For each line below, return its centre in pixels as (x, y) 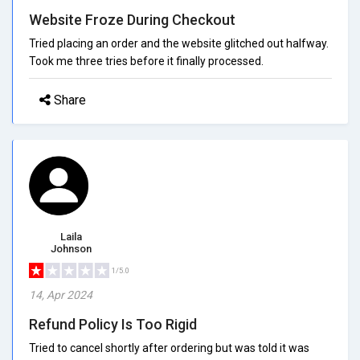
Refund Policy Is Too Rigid (113, 324)
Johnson (71, 248)
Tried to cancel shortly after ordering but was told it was (169, 348)
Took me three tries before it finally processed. (146, 61)
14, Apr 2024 (61, 295)
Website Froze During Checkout (132, 19)
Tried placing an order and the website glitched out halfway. (179, 43)
